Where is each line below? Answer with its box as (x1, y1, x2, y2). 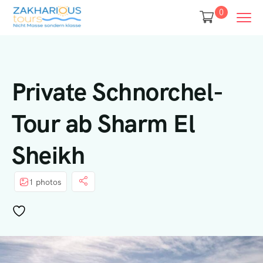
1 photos (29, 176, 62, 187)
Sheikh (12, 139, 85, 171)
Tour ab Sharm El (12, 107, 195, 140)
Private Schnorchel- (12, 76, 224, 108)
